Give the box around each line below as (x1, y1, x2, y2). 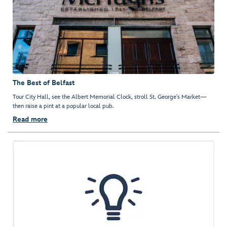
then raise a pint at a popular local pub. (13, 102, 114, 110)
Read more (13, 115, 48, 124)
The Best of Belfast (13, 79, 74, 88)
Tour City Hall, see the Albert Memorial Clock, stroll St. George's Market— (13, 93, 207, 101)
